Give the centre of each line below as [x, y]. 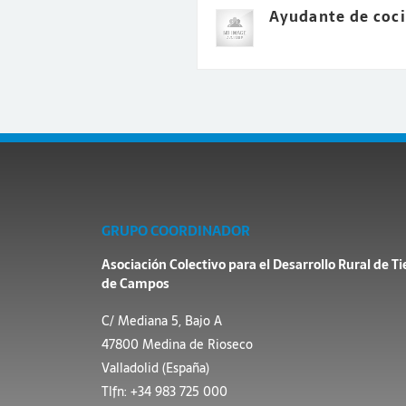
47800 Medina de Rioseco [177, 344]
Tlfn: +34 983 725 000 [164, 391]
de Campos [135, 284]
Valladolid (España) [155, 368]
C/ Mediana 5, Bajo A [162, 321]
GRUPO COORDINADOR [176, 231]
